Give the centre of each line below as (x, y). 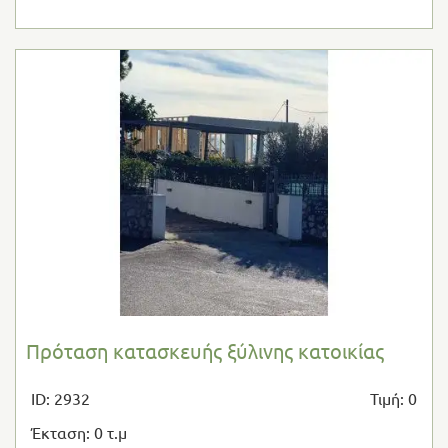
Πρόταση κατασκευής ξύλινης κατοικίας (205, 350)
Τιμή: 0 (393, 397)
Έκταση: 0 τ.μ (79, 431)
